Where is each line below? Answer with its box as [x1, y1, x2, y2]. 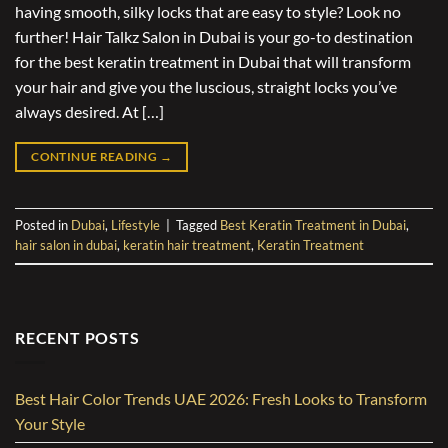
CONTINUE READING [31, 148, 160, 164]
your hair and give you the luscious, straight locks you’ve [15, 76, 397, 96]
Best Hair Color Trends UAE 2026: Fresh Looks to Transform [15, 388, 427, 408]
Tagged [176, 217, 220, 234]
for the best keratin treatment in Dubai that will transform [15, 51, 411, 71]
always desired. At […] [15, 101, 164, 121]
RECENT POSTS [15, 328, 140, 347]
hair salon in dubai [15, 237, 117, 254]
